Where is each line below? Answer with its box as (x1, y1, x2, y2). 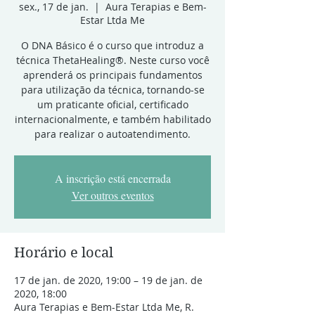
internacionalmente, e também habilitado (14, 112, 211, 126)
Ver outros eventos (71, 188, 154, 202)
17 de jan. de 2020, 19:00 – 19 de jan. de (14, 274, 202, 287)
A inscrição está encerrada (54, 171, 171, 186)
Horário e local (14, 245, 113, 261)
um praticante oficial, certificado (37, 98, 188, 111)
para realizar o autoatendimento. (34, 127, 191, 141)
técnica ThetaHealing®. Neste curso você (15, 53, 210, 67)
